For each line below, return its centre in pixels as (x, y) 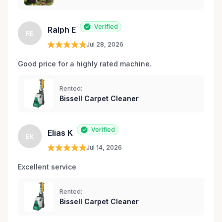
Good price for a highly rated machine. (86, 64)
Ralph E (62, 30)
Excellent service (48, 167)
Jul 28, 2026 (105, 45)
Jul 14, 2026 (104, 148)
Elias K (60, 133)
